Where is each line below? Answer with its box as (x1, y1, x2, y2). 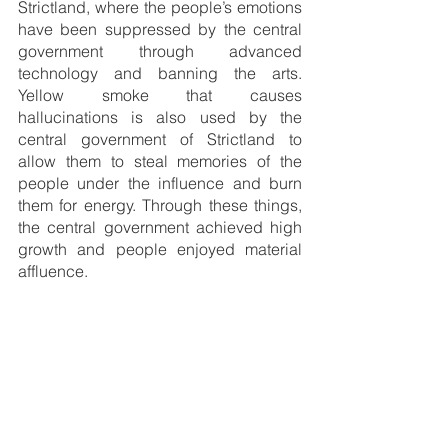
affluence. (18, 260, 92, 281)
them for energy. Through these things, (18, 194, 302, 215)
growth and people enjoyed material (18, 238, 302, 259)
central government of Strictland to (18, 128, 302, 149)
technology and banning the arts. (18, 62, 302, 83)
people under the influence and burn (18, 172, 302, 193)
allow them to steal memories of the (18, 150, 302, 171)
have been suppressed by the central (18, 18, 302, 39)
